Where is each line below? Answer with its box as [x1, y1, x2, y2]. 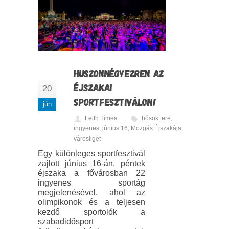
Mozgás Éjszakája [131, 125, 181, 132]
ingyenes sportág [38, 178, 145, 188]
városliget [74, 135, 101, 143]
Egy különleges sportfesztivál [38, 149, 145, 158]
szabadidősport [38, 217, 94, 226]
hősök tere [142, 114, 171, 122]
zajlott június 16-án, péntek [38, 159, 145, 168]
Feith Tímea [85, 114, 118, 122]
